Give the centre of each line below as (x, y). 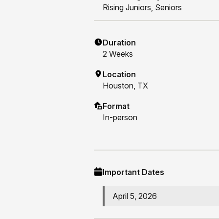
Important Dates (133, 172)
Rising (114, 8)
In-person (120, 118)
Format (116, 106)
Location (119, 75)
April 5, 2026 (135, 196)
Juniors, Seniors (154, 8)
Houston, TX (125, 86)
